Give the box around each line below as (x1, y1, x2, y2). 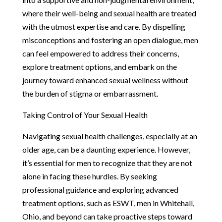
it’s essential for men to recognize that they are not (22, 158, 192, 167)
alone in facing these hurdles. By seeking (22, 171, 157, 181)
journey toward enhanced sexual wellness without (22, 75, 188, 85)
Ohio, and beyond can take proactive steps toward (22, 211, 192, 221)
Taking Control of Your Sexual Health (22, 110, 148, 119)
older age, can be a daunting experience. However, (22, 144, 190, 154)
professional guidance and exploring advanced (22, 184, 178, 194)
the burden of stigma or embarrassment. (22, 88, 158, 98)
